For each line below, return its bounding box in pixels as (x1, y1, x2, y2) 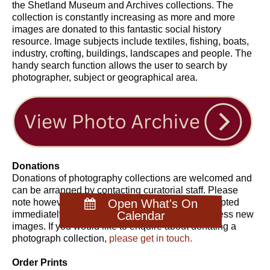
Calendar (116, 209, 165, 222)
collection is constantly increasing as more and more (12, 11, 235, 22)
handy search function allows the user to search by (12, 60, 227, 71)
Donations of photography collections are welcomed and (12, 172, 252, 183)
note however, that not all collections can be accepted (12, 196, 239, 207)
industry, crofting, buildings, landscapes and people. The (12, 48, 252, 58)
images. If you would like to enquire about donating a (12, 221, 236, 231)
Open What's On (107, 196, 198, 210)
